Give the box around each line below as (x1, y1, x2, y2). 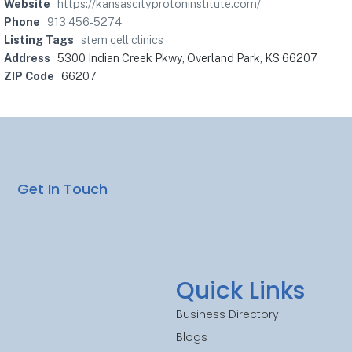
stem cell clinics (81, 33, 163, 46)
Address (4, 51, 50, 64)
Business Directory (176, 306, 279, 323)
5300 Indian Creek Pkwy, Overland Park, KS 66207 (57, 51, 317, 64)
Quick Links (176, 274, 305, 308)
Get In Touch (17, 178, 108, 199)
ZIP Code (4, 69, 54, 82)
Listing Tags (4, 33, 74, 46)
